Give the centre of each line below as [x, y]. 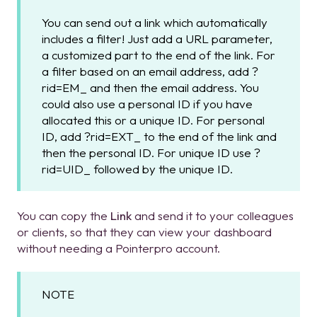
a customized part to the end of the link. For [158, 55]
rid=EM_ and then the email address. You [150, 88]
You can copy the [64, 215]
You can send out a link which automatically [155, 23]
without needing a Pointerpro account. [119, 248]
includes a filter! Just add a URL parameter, [157, 39]
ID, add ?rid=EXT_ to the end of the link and [159, 137]
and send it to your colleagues [213, 215]
